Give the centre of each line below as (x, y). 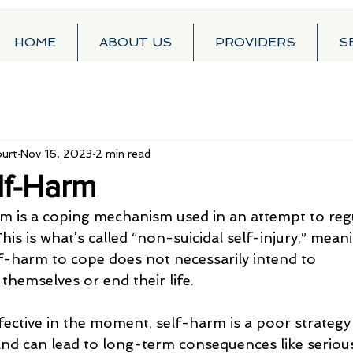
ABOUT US (136, 42)
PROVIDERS (255, 42)
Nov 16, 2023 (56, 153)
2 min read (123, 153)
